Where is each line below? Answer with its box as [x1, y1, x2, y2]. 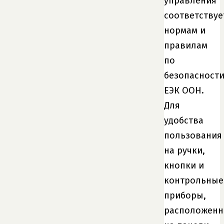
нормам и [164, 25, 205, 36]
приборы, [164, 190, 206, 201]
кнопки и [164, 160, 204, 171]
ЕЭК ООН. [164, 85, 204, 96]
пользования [164, 130, 222, 141]
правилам [164, 40, 207, 51]
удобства [164, 115, 203, 126]
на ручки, [164, 145, 205, 156]
